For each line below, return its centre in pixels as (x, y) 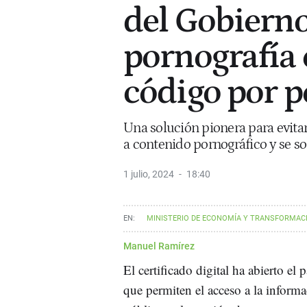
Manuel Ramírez (159, 246)
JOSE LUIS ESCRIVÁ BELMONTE (183, 242)
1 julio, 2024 (149, 174)
